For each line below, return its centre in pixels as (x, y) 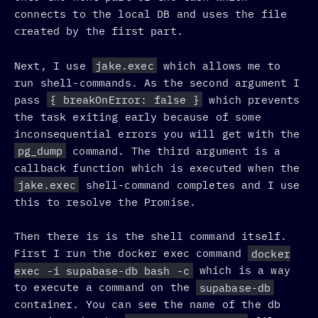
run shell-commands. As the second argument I (157, 82)
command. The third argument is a (174, 150)
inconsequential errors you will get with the (157, 133)
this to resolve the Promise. (105, 202)
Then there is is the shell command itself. (151, 236)
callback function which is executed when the (157, 168)
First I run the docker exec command (131, 253)
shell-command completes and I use (190, 185)
